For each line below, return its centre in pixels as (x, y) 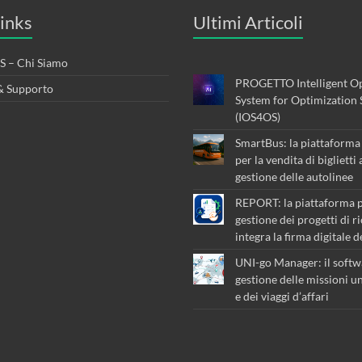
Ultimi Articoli (248, 22)
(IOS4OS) (258, 116)
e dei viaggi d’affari (282, 296)
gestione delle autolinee (294, 176)
